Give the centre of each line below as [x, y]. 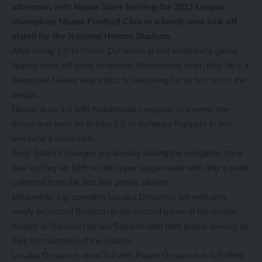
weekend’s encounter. [53, 138]
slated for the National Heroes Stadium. [92, 36]
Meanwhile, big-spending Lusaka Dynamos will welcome [119, 197]
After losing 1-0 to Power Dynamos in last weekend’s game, [125, 51]
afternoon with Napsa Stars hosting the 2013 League [118, 7]
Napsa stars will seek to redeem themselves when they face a [130, 65]
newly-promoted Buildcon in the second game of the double [124, 211]
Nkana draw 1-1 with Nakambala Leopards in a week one [120, 109]
